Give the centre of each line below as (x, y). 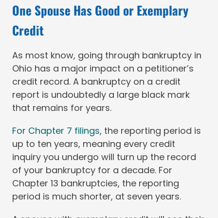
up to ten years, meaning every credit (94, 144)
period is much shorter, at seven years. (97, 196)
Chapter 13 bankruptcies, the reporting (96, 183)
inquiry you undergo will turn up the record (104, 157)
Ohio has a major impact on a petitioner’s (103, 68)
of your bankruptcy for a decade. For (92, 170)
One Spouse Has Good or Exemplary (100, 10)
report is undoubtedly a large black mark (101, 94)
